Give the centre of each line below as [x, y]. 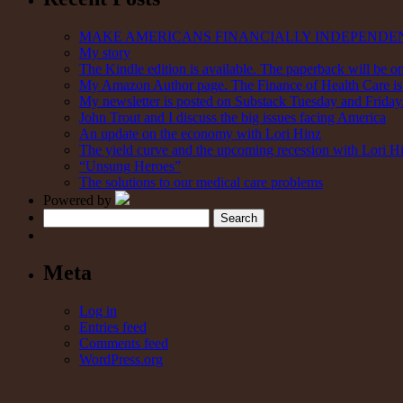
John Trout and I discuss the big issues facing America [233, 117]
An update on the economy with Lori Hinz [200, 133]
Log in [98, 311]
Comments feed [124, 344]
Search [62, 215]
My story [105, 52]
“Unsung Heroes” [130, 166]
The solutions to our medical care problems [201, 182]
